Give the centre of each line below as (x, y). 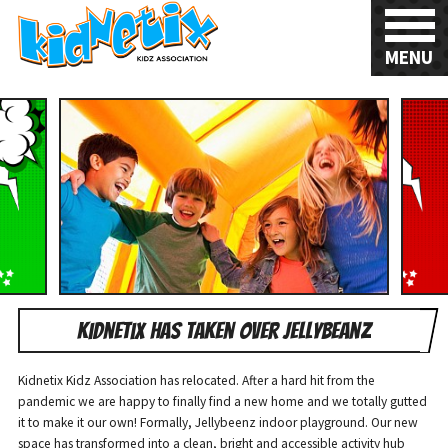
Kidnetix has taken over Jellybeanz (224, 330)
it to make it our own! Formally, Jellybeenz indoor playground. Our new (217, 423)
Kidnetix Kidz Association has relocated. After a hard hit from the (196, 381)
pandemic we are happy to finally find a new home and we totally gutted (222, 402)
